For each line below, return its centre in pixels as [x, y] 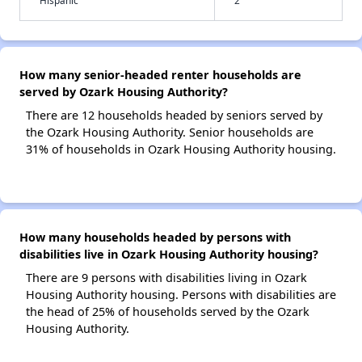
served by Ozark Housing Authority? [124, 92]
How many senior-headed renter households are [160, 75]
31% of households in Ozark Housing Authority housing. [181, 149]
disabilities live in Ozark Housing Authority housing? [169, 255]
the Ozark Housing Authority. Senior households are [170, 133]
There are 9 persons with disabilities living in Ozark [166, 278]
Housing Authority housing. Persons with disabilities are [181, 295]
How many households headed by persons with [155, 238]
